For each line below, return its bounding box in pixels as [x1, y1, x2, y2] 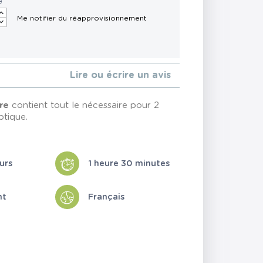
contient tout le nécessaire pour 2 [9, 101, 160, 110]
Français [87, 192, 124, 201]
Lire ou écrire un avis [69, 70, 171, 80]
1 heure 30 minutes [87, 159, 170, 168]
